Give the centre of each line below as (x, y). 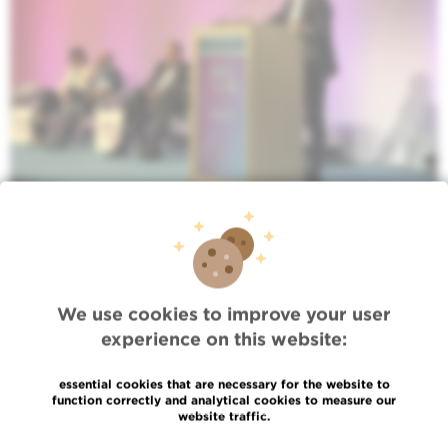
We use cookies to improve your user (224, 314)
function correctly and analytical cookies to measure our (224, 400)
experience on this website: (224, 339)
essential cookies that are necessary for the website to (224, 384)
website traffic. (224, 416)
